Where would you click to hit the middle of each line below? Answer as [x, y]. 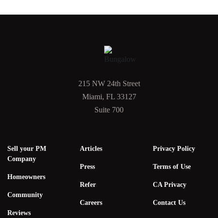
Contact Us [169, 203]
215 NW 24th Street [109, 83]
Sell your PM [27, 149]
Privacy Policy [174, 149]
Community [25, 195]
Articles [91, 149]
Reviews [19, 213]
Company [22, 159]
